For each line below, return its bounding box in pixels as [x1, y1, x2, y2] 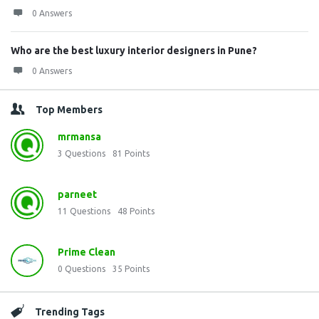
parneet [58, 189, 97, 200]
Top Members [36, 104, 103, 115]
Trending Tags [35, 306, 105, 318]
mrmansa [58, 131, 101, 142]
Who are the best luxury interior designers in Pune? [11, 45, 257, 56]
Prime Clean [58, 246, 115, 258]
